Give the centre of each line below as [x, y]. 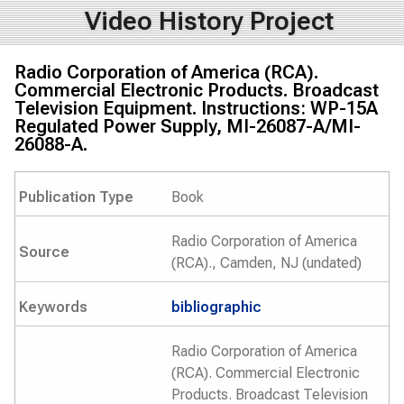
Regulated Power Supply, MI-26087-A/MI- [188, 126]
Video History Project [209, 21]
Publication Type [76, 197]
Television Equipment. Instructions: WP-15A [196, 108]
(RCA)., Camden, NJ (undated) [266, 263]
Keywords [53, 307]
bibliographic [216, 307]
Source [44, 252]
